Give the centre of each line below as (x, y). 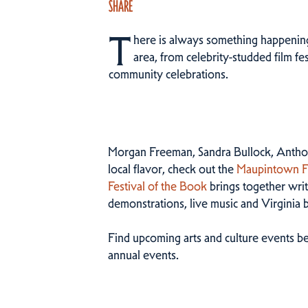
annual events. (143, 255)
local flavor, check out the (172, 169)
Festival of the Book (157, 186)
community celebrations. (168, 74)
